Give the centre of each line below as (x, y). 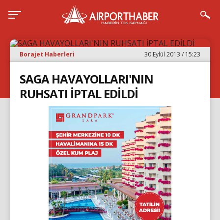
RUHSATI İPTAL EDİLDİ (79, 94)
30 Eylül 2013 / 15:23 (172, 54)
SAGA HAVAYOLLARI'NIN (86, 79)
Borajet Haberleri (47, 54)
